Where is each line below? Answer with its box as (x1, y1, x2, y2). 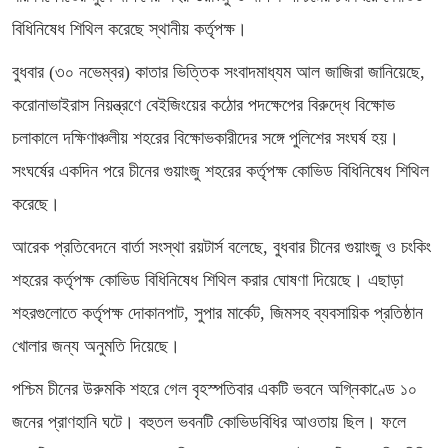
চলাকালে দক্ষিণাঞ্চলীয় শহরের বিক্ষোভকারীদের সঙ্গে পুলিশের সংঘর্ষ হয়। (12, 128, 399, 148)
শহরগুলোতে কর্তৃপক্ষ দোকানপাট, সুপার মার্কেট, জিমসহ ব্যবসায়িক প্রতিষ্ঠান (12, 303, 423, 323)
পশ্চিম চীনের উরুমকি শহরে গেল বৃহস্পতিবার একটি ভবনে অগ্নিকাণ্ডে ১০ (12, 379, 417, 399)
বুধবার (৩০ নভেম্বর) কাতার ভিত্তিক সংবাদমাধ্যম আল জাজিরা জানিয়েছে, (12, 62, 425, 82)
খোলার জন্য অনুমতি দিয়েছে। (12, 336, 180, 356)
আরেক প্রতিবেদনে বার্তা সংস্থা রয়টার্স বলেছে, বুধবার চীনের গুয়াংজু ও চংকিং (12, 237, 431, 257)
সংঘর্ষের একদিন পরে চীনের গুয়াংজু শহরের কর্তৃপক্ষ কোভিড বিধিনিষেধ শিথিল (12, 161, 429, 181)
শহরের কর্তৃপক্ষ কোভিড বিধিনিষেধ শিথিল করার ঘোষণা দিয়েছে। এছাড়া (12, 270, 403, 290)
